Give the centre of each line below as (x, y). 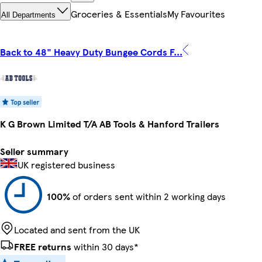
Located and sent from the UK (77, 229)
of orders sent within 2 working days (148, 196)
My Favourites (196, 14)
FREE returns (43, 246)
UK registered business (66, 164)
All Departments (28, 15)
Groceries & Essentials (119, 14)
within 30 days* (105, 246)
